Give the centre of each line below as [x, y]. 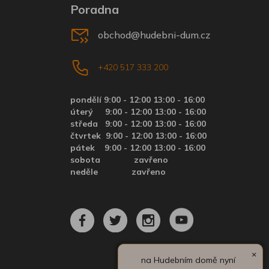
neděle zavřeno [118, 172]
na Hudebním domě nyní [188, 260]
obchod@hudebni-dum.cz [154, 35]
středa [88, 124]
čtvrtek [88, 136]
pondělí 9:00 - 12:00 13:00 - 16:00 [138, 100]
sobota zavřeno [119, 160]
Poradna [95, 9]
